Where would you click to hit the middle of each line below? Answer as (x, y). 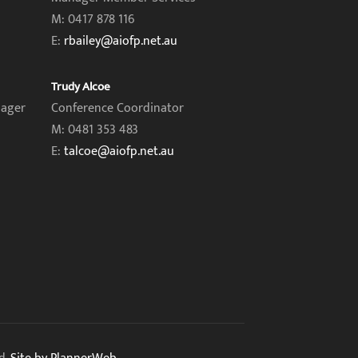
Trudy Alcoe (80, 87)
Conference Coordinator (117, 108)
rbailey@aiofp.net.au (120, 41)
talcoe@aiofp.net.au (119, 151)
